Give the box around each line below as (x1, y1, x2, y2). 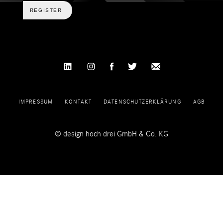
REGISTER (29, 7, 62, 13)
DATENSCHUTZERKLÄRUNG (103, 98, 181, 106)
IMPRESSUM (18, 98, 53, 106)
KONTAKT (65, 98, 92, 106)
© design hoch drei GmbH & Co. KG (55, 129, 168, 139)
